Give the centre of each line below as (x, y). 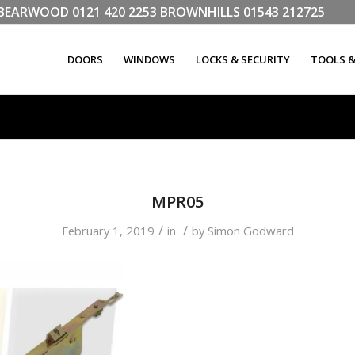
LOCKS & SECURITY (243, 59)
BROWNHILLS (200, 12)
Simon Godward (250, 231)
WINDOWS (149, 59)
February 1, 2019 (108, 231)
